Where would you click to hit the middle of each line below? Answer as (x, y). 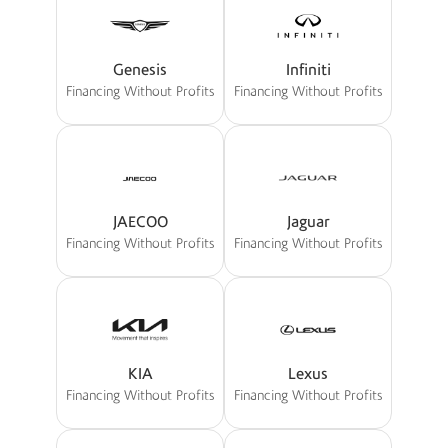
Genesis (140, 70)
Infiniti (308, 70)
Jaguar (308, 222)
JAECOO (140, 222)
